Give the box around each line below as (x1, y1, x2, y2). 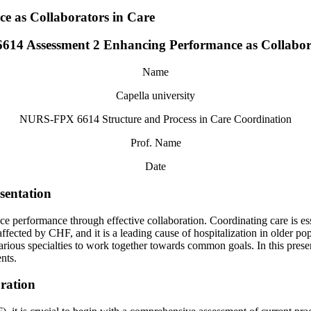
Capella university (116, 90, 195, 102)
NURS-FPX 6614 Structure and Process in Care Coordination (19, 113, 292, 126)
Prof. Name (130, 137, 181, 149)
